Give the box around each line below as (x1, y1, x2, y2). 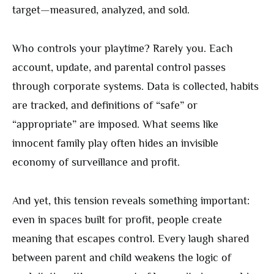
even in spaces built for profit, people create (12, 213, 222, 226)
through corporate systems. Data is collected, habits (12, 80, 259, 93)
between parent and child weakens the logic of (12, 251, 231, 264)
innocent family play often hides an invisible (12, 137, 218, 150)
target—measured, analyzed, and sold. (12, 4, 190, 17)
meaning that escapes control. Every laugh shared (12, 232, 249, 245)
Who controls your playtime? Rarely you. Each (12, 42, 233, 55)
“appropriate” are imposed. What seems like (12, 118, 218, 131)
